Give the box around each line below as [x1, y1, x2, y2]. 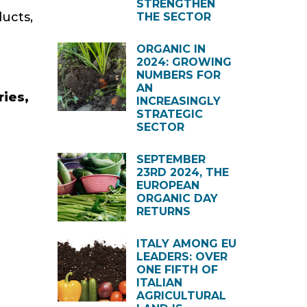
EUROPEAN [136, 179, 199, 192]
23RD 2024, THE [136, 166, 229, 179]
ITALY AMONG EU [136, 237, 236, 250]
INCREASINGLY [136, 95, 221, 108]
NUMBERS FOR [136, 69, 221, 82]
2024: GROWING [136, 56, 232, 69]
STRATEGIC [136, 108, 203, 121]
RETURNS [136, 205, 191, 218]
